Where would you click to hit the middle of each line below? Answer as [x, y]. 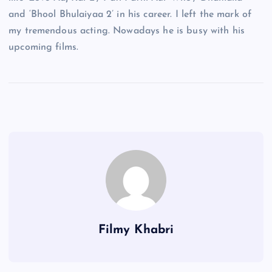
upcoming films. [44, 47]
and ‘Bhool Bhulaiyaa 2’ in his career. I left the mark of [130, 14]
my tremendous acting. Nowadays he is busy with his [127, 31]
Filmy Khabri [136, 230]
